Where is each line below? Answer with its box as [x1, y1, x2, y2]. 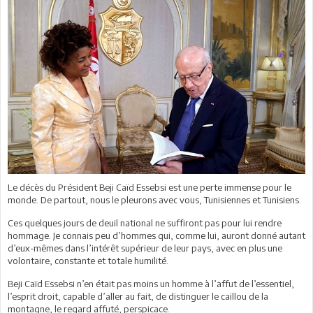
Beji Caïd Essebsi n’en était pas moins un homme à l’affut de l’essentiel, [8, 277, 294, 289]
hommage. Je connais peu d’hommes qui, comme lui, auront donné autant [8, 229, 305, 241]
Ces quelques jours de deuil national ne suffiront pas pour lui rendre [8, 217, 282, 228]
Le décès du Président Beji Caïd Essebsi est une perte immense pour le [8, 181, 291, 193]
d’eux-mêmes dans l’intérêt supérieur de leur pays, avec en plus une [8, 242, 282, 254]
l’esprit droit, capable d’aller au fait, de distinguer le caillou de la [8, 290, 268, 302]
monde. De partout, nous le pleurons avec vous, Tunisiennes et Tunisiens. [8, 194, 301, 205]
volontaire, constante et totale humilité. [8, 254, 168, 266]
